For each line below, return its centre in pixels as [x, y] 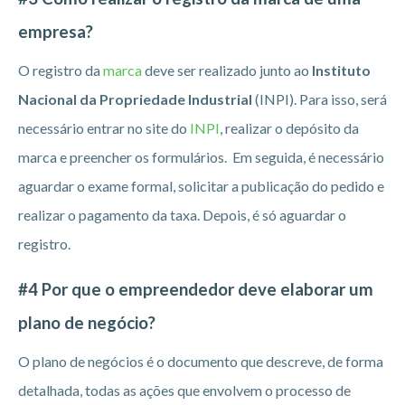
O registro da [61, 71]
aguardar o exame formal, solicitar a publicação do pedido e [201, 186]
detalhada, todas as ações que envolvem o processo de [184, 391]
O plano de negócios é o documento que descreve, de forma [201, 362]
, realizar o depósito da [289, 128]
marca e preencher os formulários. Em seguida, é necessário [201, 157]
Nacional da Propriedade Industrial [135, 99]
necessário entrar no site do [104, 128]
